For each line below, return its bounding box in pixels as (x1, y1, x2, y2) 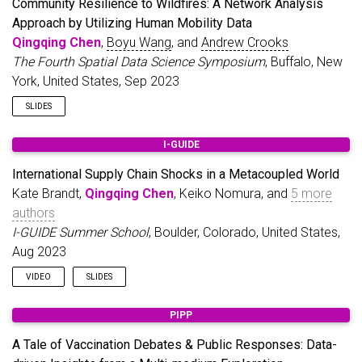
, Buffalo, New (265, 54, 343, 69)
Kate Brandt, (12, 186, 85, 201)
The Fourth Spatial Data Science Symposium (12, 54, 265, 69)
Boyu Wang (107, 35, 171, 50)
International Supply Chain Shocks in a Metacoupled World (12, 166, 339, 182)
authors (12, 205, 55, 221)
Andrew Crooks (201, 35, 288, 50)
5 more (291, 186, 332, 201)
